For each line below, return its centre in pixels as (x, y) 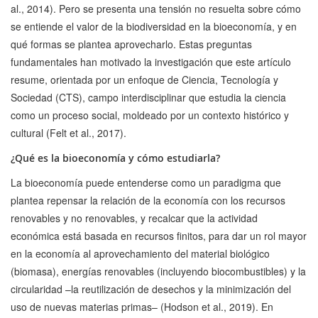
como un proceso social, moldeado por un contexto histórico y (150, 115)
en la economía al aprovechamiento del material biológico (140, 254)
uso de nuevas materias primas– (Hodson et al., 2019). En (142, 307)
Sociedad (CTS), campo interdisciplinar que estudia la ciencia (148, 98)
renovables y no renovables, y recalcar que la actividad (134, 218)
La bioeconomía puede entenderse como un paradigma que (146, 183)
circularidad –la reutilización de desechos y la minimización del (151, 289)
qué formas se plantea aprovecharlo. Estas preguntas (131, 44)
